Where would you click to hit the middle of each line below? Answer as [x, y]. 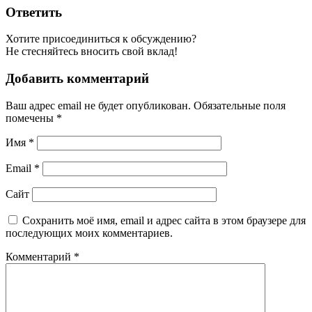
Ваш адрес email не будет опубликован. [98, 105]
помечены [31, 118]
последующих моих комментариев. [89, 233]
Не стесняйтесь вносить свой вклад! [92, 52]
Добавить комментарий [77, 78]
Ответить [34, 12]
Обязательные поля [240, 105]
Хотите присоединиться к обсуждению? [101, 39]
